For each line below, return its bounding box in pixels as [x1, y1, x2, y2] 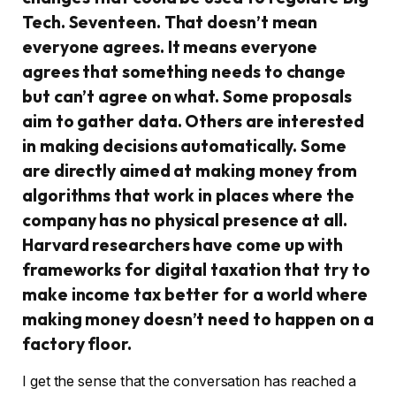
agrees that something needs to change [22, 61, 346, 83]
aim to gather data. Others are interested [22, 110, 364, 133]
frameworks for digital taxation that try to [22, 259, 370, 281]
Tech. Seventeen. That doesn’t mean [22, 11, 318, 34]
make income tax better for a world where [22, 284, 368, 306]
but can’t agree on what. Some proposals [22, 86, 352, 108]
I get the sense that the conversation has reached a [22, 372, 356, 390]
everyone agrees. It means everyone [22, 36, 318, 58]
